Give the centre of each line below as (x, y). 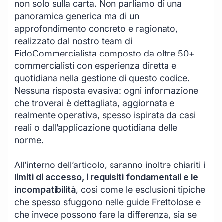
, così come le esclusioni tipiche (140, 189)
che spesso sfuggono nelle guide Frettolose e (108, 202)
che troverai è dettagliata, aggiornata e (94, 103)
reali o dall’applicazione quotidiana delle (96, 127)
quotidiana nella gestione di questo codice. (102, 78)
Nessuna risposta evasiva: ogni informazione (106, 90)
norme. (29, 140)
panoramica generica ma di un (77, 16)
